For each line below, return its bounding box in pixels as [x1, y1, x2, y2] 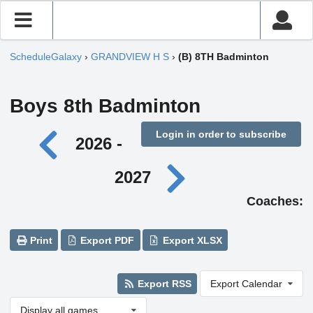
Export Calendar [210, 277, 282, 289]
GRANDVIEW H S [91, 51, 169, 63]
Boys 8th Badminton [10, 95, 201, 117]
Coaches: [247, 194, 303, 209]
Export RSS [134, 277, 191, 289]
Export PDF [78, 234, 135, 246]
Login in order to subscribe [155, 129, 286, 140]
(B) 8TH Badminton [178, 51, 269, 63]
